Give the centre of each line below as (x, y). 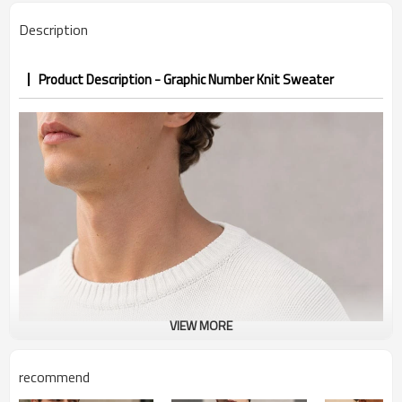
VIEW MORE (201, 325)
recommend (54, 377)
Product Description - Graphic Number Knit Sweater (186, 79)
